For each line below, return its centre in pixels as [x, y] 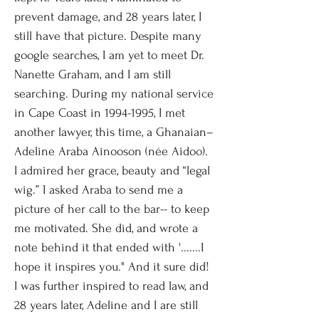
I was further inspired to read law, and [111, 286]
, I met [169, 113]
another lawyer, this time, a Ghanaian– [114, 132]
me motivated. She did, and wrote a [106, 228]
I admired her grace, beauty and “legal [112, 171]
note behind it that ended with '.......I [109, 247]
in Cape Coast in [59, 113]
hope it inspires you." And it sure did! [112, 267]
